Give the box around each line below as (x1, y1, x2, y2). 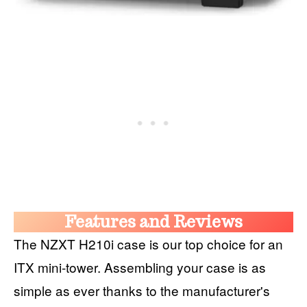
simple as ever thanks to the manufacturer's (14, 280, 270, 299)
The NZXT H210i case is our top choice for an (14, 234, 283, 253)
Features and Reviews (64, 211, 243, 232)
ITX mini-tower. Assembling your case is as (14, 257, 266, 276)
